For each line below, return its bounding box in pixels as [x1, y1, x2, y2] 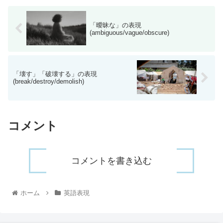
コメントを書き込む [71, 155, 152, 166]
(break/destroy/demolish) [13, 78, 84, 86]
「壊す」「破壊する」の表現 [13, 70, 97, 78]
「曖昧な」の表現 [89, 21, 141, 29]
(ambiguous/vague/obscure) [89, 28, 169, 36]
